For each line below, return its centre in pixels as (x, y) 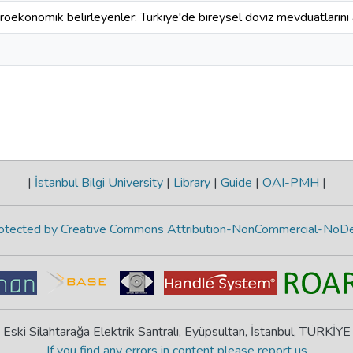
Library (191, 183)
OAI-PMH (290, 183)
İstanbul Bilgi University (98, 183)
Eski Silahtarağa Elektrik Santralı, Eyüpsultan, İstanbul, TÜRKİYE (176, 332)
